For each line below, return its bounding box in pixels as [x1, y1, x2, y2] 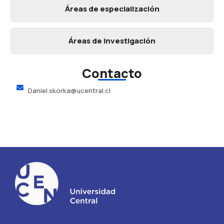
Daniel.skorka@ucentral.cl [27, 85, 110, 95]
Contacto [82, 64, 142, 82]
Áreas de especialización [64, 3, 159, 14]
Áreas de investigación [68, 35, 155, 46]
